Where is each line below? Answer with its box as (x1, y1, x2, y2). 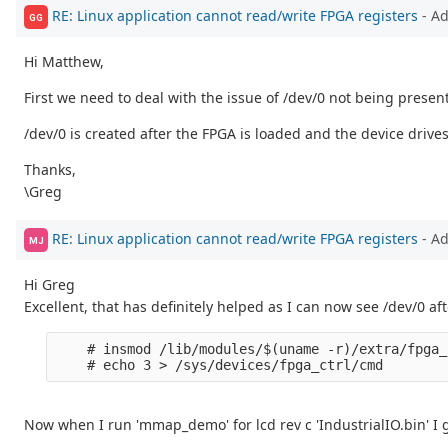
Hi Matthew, (24, 52, 104, 72)
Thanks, (24, 160, 76, 180)
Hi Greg (24, 275, 75, 295)
